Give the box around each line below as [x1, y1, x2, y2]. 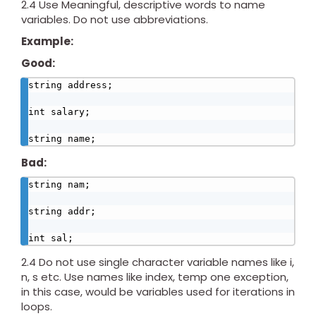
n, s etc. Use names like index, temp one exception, [21, 269, 288, 285]
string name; [28, 133, 96, 145]
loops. [21, 299, 52, 315]
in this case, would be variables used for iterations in [21, 284, 295, 300]
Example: [21, 34, 73, 49]
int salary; [28, 107, 90, 118]
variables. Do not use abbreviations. [21, 12, 208, 28]
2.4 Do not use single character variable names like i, [21, 255, 294, 270]
